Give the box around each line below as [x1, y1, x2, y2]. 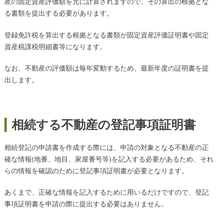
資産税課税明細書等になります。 [4, 43, 107, 51]
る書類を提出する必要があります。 [4, 10, 113, 18]
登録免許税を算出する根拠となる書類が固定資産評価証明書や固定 [4, 31, 209, 39]
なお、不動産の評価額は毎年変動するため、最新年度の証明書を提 [4, 65, 209, 73]
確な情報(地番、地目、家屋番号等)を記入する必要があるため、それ [4, 155, 214, 163]
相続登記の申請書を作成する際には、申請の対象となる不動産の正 [4, 144, 209, 151]
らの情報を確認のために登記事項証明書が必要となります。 [4, 167, 188, 175]
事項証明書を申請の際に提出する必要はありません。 [4, 200, 168, 208]
